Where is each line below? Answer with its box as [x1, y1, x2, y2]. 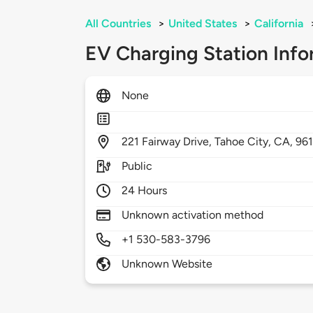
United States [168, 17, 237, 31]
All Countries [85, 17, 151, 31]
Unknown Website [122, 257, 213, 271]
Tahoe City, [214, 135, 275, 149]
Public [122, 159, 153, 173]
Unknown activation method [122, 208, 264, 222]
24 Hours [122, 184, 168, 198]
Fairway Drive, [142, 135, 215, 149]
